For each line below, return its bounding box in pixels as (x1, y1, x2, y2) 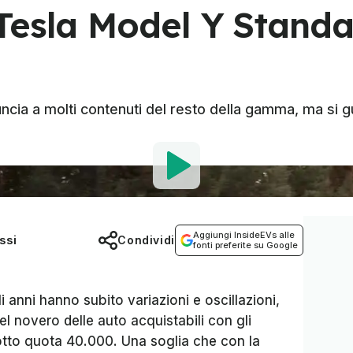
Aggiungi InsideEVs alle (193, 229, 295, 240)
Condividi (117, 233, 175, 247)
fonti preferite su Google (193, 240, 298, 251)
